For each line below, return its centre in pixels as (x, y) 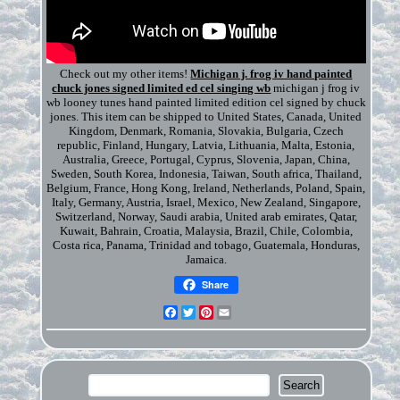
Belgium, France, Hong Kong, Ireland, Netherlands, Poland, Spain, (206, 188)
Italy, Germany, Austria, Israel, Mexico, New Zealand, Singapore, (206, 202)
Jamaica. (206, 259)
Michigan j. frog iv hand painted (271, 74)
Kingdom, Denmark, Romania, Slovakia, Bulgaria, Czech (206, 131)
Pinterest (235, 312)
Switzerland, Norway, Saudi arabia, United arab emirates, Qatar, (206, 217)
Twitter (213, 312)
